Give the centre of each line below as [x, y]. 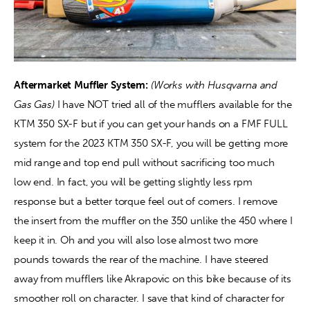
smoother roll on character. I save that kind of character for [151, 298]
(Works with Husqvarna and [215, 85]
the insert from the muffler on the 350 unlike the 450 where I [155, 220]
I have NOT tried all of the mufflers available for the [174, 104]
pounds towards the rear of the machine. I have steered [143, 259]
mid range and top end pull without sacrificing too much [146, 162]
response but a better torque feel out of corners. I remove [147, 201]
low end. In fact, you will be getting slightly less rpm [135, 182]
